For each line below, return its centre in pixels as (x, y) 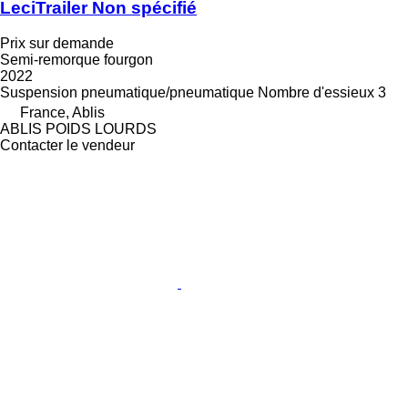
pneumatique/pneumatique (168, 92)
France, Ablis (62, 112)
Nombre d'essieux (316, 92)
